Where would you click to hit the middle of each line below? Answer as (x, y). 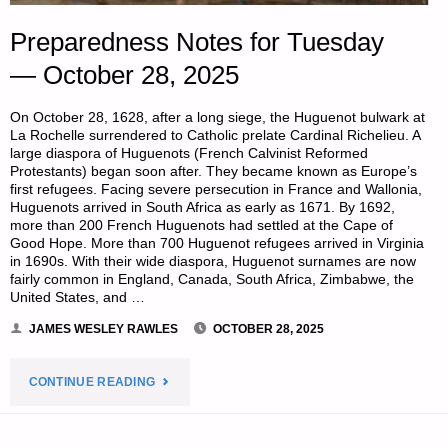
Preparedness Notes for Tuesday (197, 42)
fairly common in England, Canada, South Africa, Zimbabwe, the (212, 279)
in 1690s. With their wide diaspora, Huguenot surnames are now (213, 261)
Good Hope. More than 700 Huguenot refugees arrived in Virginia (217, 243)
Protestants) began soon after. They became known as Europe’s (214, 171)
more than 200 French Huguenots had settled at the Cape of (202, 225)
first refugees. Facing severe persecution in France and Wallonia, (216, 189)
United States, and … (78, 297)
